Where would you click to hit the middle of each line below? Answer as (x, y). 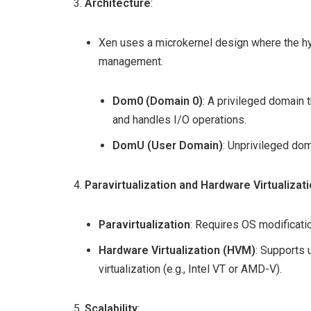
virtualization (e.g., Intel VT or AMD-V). (190, 269)
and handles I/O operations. (179, 120)
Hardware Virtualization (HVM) (177, 250)
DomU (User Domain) (168, 145)
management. (131, 61)
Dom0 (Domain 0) (158, 101)
